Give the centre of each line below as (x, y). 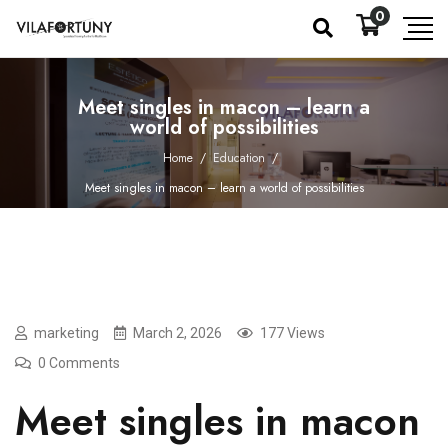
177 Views (292, 333)
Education (239, 158)
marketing (66, 333)
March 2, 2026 (177, 333)
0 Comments (79, 363)
